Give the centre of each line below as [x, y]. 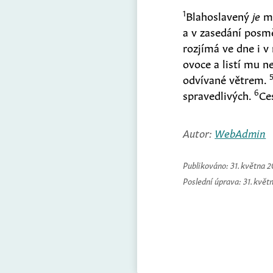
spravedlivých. [219, 94]
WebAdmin [240, 132]
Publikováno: [207, 164]
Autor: [199, 132]
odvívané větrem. [226, 78]
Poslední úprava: [213, 180]
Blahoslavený [219, 15]
